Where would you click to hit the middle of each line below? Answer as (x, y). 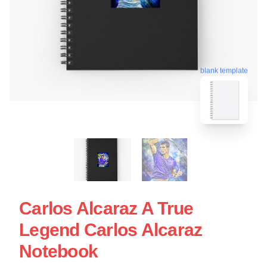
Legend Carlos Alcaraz (111, 230)
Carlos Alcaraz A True (106, 209)
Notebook (58, 252)
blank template (224, 69)
